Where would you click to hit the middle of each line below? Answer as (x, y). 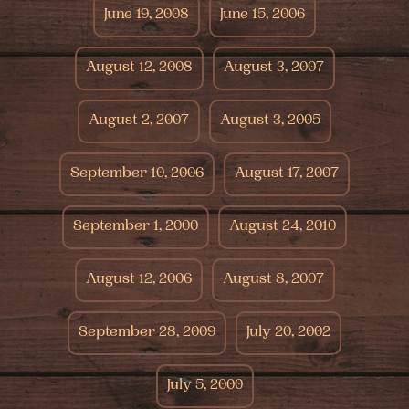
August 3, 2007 (273, 68)
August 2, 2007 (139, 121)
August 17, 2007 (287, 174)
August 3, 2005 (270, 121)
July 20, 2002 (288, 333)
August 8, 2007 (273, 280)
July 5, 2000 (204, 386)
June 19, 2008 (147, 16)
